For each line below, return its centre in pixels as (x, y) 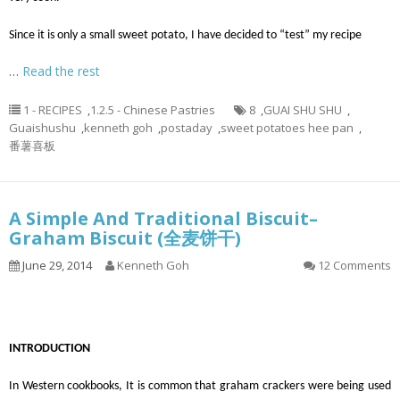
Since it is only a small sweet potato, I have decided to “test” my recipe (185, 35)
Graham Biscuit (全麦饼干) (125, 238)
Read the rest (61, 71)
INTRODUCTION (50, 349)
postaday (187, 128)
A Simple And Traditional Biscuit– (163, 218)
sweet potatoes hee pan (287, 128)
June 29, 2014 (56, 265)
